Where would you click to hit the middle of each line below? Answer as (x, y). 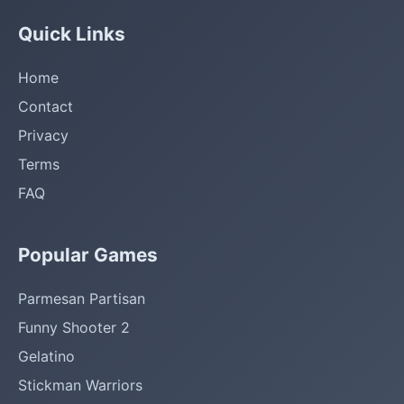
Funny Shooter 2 (74, 327)
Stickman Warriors (80, 385)
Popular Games (88, 255)
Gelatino (46, 356)
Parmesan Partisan (82, 298)
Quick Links (72, 34)
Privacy (43, 135)
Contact (46, 106)
